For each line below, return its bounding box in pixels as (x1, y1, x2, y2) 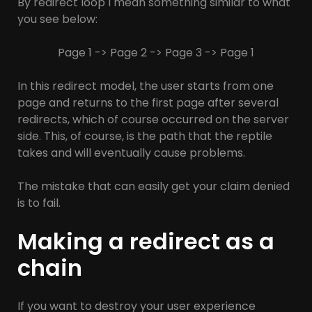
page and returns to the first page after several (17, 95, 279, 111)
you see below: (17, 11, 97, 28)
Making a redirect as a (17, 226, 274, 258)
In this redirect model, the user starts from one (17, 78, 274, 95)
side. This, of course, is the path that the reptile (17, 128, 272, 145)
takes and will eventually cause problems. (17, 145, 245, 162)
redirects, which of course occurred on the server (17, 111, 289, 128)
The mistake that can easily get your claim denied (17, 178, 290, 195)
